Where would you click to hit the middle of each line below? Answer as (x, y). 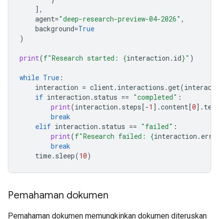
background (55, 29)
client (102, 87)
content (175, 107)
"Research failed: (114, 136)
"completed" (155, 97)
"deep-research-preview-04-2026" (120, 19)
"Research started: (85, 58)
